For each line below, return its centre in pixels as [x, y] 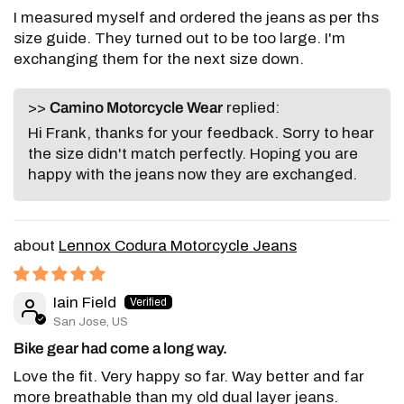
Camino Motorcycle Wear [136, 108]
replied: [251, 108]
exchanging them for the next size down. [159, 60]
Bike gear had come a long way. [120, 348]
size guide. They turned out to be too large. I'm [180, 39]
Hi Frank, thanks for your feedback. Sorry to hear [202, 133]
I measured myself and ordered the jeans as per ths [197, 18]
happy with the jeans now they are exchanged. [193, 175]
